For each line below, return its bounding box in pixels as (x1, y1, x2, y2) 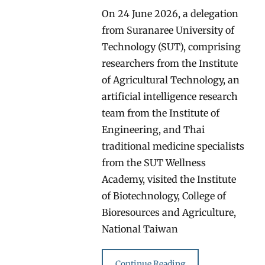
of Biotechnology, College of (102, 189, 227, 202)
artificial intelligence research (102, 90, 238, 102)
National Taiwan (102, 222, 179, 235)
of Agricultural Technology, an (102, 73, 240, 86)
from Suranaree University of (102, 24, 235, 36)
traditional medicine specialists (102, 140, 245, 152)
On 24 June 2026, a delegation (102, 7, 239, 20)
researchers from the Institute (102, 57, 238, 69)
